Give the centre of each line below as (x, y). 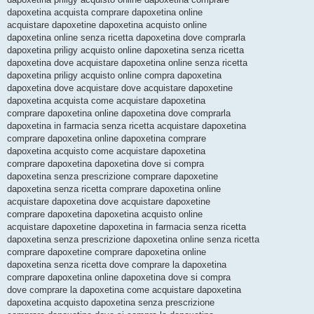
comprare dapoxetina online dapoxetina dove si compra (119, 278)
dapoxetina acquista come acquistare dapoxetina (106, 101)
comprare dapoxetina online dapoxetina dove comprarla (119, 114)
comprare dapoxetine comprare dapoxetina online (107, 252)
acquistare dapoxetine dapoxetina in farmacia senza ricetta (127, 227)
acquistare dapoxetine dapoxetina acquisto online (107, 25)
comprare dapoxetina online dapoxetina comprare (107, 139)
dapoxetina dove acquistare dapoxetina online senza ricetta (127, 63)
